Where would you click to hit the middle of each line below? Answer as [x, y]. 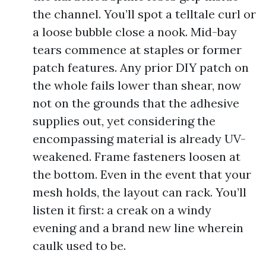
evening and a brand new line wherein [138, 228]
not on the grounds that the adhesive [136, 103]
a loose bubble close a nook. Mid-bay [135, 32]
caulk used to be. [79, 246]
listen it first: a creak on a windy [122, 210]
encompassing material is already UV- [139, 139]
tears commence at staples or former [137, 50]
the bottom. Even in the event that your [142, 174]
